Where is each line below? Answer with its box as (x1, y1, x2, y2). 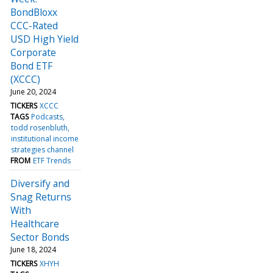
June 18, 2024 (10, 244, 56, 255)
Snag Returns (10, 190, 71, 204)
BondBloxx (10, 5, 57, 19)
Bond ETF (10, 58, 52, 73)
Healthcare (10, 216, 59, 230)
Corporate (10, 45, 56, 59)
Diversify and (10, 176, 69, 190)
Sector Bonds (10, 230, 69, 244)
